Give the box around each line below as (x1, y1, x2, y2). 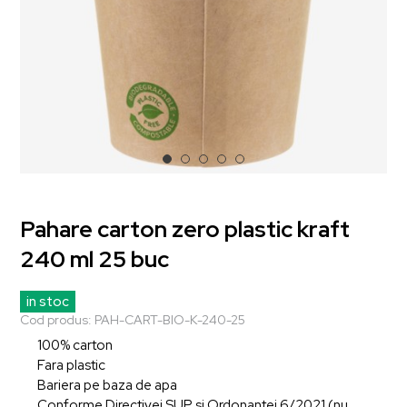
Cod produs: (20, 312, 92, 328)
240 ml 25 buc (20, 244, 169, 274)
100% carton (37, 336, 113, 354)
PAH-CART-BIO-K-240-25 (94, 312, 245, 328)
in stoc (26, 293, 69, 311)
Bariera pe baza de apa (37, 376, 177, 394)
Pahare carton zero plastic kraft (20, 214, 350, 244)
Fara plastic (37, 356, 105, 374)
